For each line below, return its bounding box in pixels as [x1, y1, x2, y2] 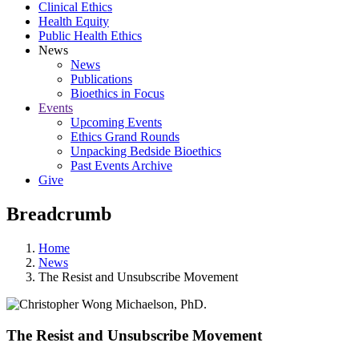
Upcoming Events [71, 115, 162, 129]
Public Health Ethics [38, 29, 142, 42]
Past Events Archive [71, 159, 172, 172]
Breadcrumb [6, 203, 111, 224]
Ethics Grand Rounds [71, 130, 179, 143]
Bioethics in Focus [71, 87, 164, 100]
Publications [71, 72, 132, 86]
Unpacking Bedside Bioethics [71, 144, 221, 158]
